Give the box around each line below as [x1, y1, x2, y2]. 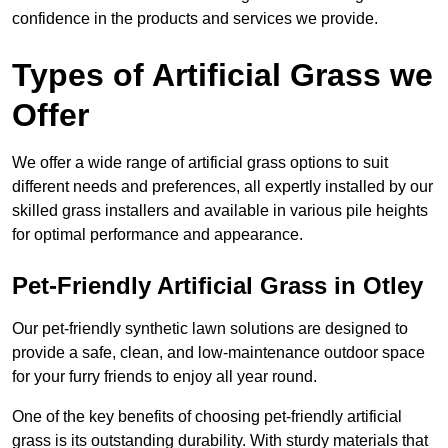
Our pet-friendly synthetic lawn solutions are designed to [12, 320, 408, 338]
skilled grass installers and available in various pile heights [12, 202, 428, 220]
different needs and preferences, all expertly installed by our [12, 178, 433, 196]
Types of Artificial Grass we [12, 57, 433, 94]
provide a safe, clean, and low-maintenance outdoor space [12, 344, 425, 362]
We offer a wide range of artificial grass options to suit [12, 154, 388, 172]
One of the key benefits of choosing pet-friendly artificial [12, 408, 402, 426]
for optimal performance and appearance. [12, 226, 303, 244]
